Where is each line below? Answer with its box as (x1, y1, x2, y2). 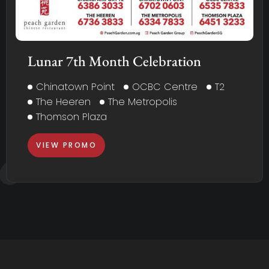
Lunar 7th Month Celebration (28, 52, 201, 71)
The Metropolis (108, 95, 177, 109)
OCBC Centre (132, 80, 198, 94)
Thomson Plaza (36, 110, 107, 124)
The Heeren (36, 95, 91, 109)
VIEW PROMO (36, 140, 97, 151)
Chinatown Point (36, 80, 115, 94)
